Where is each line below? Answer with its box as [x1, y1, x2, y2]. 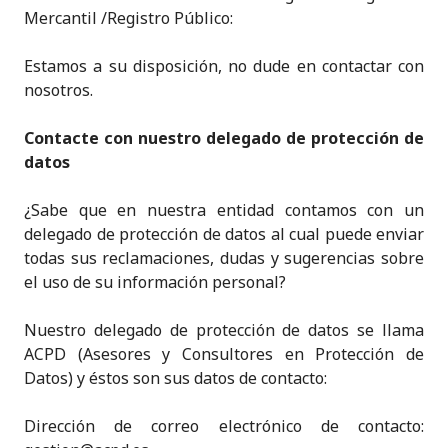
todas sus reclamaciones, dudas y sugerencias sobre [24, 247, 424, 269]
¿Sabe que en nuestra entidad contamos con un [24, 199, 424, 221]
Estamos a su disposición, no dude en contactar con [24, 55, 424, 77]
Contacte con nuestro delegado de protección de [24, 127, 424, 149]
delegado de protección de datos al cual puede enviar [24, 223, 424, 245]
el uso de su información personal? [24, 271, 286, 293]
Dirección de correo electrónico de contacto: [24, 415, 424, 437]
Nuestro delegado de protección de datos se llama [24, 319, 424, 341]
